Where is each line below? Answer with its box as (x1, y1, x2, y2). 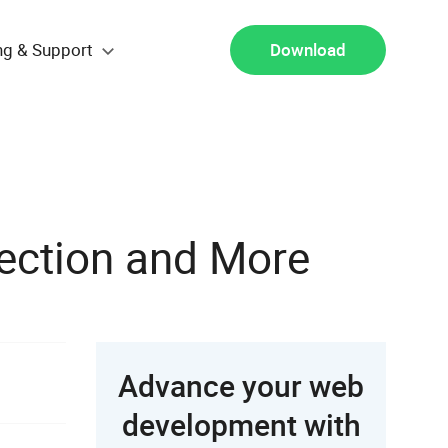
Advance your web (118, 365, 364, 407)
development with (121, 404, 361, 446)
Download (270, 38, 346, 61)
